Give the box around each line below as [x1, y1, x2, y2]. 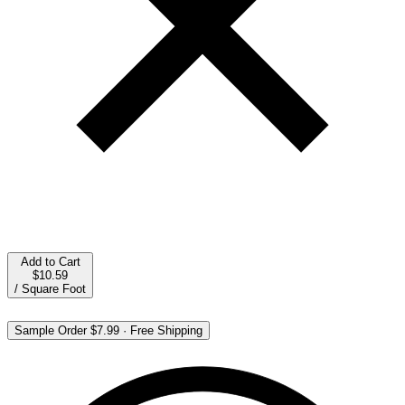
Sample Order [14, 323, 87, 337]
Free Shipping [130, 323, 202, 337]
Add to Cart [20, 254, 80, 268]
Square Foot [22, 281, 86, 296]
